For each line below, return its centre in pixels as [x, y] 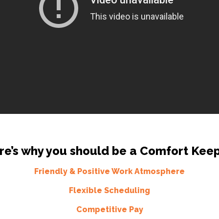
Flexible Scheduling [109, 191]
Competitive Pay [109, 210]
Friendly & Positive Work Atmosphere [109, 172]
